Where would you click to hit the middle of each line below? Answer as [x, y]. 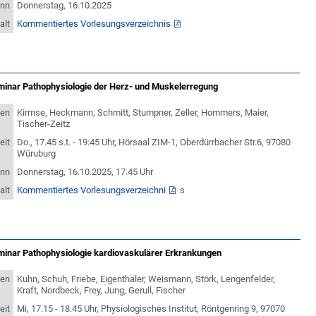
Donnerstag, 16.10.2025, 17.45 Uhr [86, 172]
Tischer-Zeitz [44, 124]
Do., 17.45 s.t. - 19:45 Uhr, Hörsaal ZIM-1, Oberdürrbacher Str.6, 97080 [154, 142]
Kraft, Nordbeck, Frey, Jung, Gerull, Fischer [102, 290]
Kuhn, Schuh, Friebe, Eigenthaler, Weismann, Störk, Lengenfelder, [146, 279]
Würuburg [37, 153]
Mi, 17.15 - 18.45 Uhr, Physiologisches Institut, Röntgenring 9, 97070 [151, 309]
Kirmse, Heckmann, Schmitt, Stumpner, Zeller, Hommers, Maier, [143, 113]
